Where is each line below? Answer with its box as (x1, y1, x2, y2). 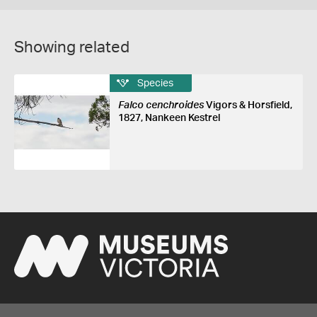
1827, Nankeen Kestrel (117, 113, 220, 123)
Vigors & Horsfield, (203, 100, 292, 110)
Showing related (14, 40, 129, 55)
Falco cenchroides (117, 100, 204, 110)
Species (137, 78, 173, 88)
